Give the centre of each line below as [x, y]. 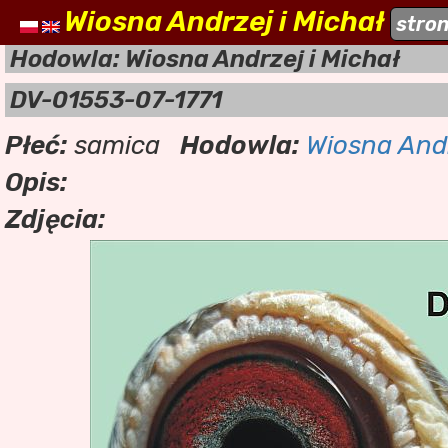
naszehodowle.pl [308, 21]
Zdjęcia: [55, 219]
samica [113, 145]
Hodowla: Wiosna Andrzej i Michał [205, 59]
